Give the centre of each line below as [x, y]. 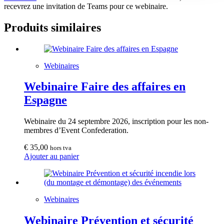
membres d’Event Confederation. [76, 130]
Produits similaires [52, 27]
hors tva [61, 148]
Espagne [45, 100]
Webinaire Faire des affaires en [105, 87]
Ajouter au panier [51, 156]
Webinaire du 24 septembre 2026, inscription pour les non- [116, 121]
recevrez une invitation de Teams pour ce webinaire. [86, 6]
